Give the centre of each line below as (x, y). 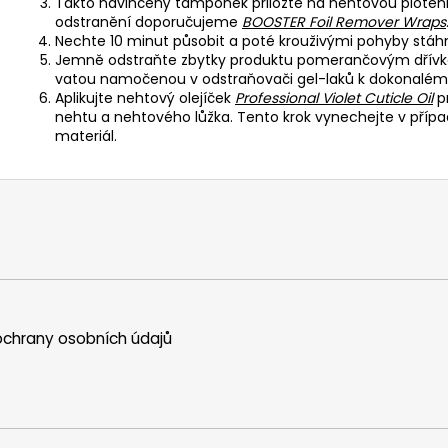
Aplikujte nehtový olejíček (145, 97)
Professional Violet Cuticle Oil (334, 97)
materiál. (86, 135)
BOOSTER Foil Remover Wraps (344, 21)
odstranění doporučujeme (148, 21)
